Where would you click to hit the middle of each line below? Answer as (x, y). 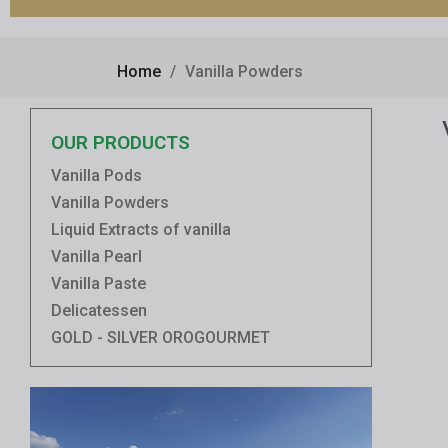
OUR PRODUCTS (120, 142)
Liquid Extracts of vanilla (141, 229)
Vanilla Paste (98, 283)
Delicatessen (99, 310)
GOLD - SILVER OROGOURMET (160, 337)
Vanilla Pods (96, 175)
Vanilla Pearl (96, 256)
